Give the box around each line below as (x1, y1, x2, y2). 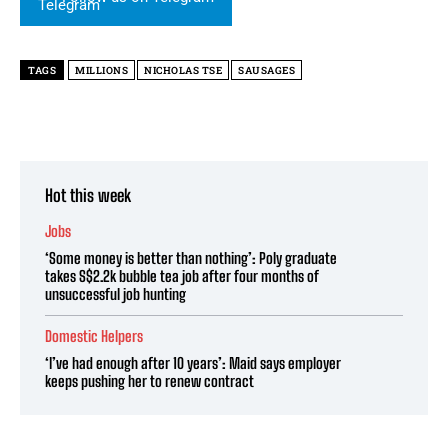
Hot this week (45, 185, 131, 207)
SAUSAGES (238, 64, 295, 78)
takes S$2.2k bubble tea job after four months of (45, 267, 319, 286)
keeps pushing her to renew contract (45, 372, 254, 391)
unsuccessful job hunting (45, 285, 186, 304)
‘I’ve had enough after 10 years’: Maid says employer (45, 354, 341, 373)
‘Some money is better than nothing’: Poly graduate (45, 249, 337, 268)
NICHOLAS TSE (144, 64, 222, 78)
